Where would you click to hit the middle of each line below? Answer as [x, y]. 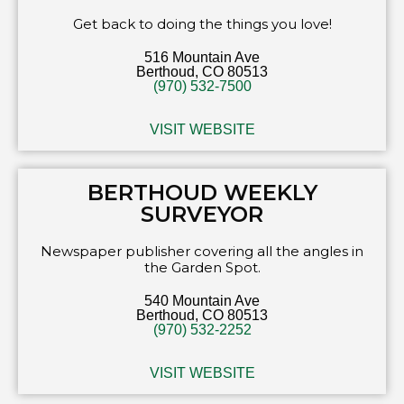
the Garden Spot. [202, 267]
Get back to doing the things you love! [202, 23]
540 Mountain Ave [202, 300]
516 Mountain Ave [202, 57]
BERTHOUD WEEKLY [202, 192]
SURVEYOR [202, 214]
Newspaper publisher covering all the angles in [202, 251]
